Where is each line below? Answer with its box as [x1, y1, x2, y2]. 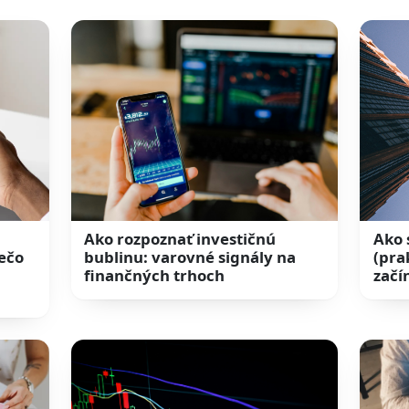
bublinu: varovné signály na [84, 246, 297, 267]
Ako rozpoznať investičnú [84, 227, 277, 249]
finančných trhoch [84, 264, 225, 286]
